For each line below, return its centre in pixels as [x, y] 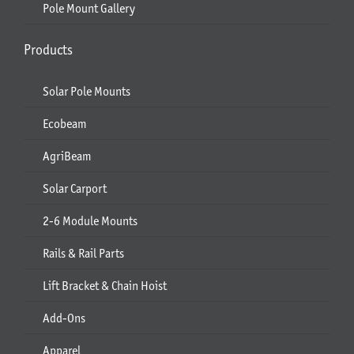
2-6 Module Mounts [90, 220]
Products [48, 50]
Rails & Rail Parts [83, 253]
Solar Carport [74, 188]
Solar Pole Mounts [86, 91]
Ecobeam [64, 123]
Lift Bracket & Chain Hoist [104, 285]
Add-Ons [64, 318]
